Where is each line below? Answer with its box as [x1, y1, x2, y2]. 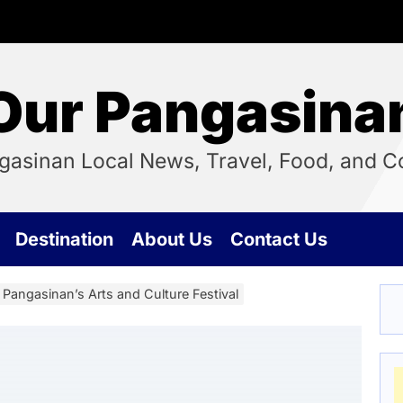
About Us [131, 228, 212, 250]
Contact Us [230, 228, 327, 250]
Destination [15, 228, 113, 250]
